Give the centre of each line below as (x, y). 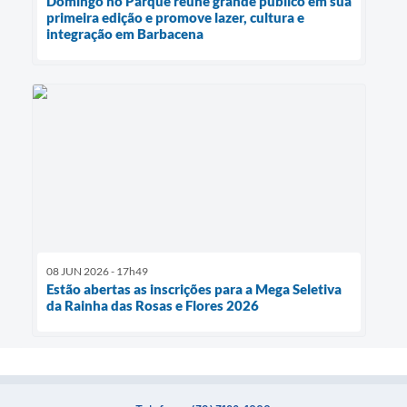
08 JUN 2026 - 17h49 (97, 271)
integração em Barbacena (125, 34)
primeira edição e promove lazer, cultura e (175, 18)
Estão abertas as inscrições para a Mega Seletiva (194, 288)
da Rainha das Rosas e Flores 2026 (153, 305)
